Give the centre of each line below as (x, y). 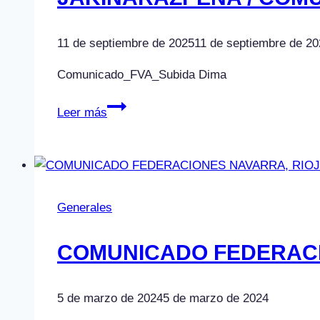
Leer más (82, 112)
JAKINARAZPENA (155, 105)
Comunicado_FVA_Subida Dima (142, 74)
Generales (85, 207)
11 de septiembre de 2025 (126, 43)
